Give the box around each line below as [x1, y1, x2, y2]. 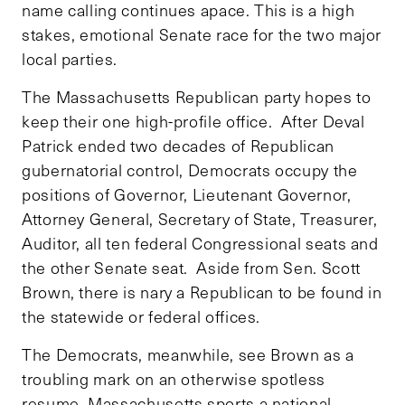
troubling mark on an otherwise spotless [22, 367, 325, 390]
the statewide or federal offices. [22, 305, 261, 327]
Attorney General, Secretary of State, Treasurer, [22, 207, 378, 230]
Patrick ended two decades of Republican [22, 134, 334, 156]
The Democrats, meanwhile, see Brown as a [22, 343, 354, 365]
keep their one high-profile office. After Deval [22, 109, 365, 132]
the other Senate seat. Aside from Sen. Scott [22, 256, 361, 278]
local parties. [22, 47, 118, 70]
